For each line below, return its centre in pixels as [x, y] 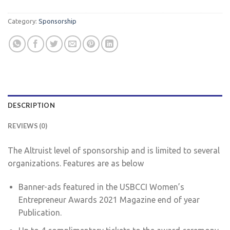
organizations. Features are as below [76, 164]
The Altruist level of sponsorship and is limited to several [114, 151]
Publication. [40, 212]
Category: [23, 21]
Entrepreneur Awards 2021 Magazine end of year [109, 199]
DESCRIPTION [31, 106]
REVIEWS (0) [27, 126]
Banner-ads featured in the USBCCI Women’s [101, 187]
